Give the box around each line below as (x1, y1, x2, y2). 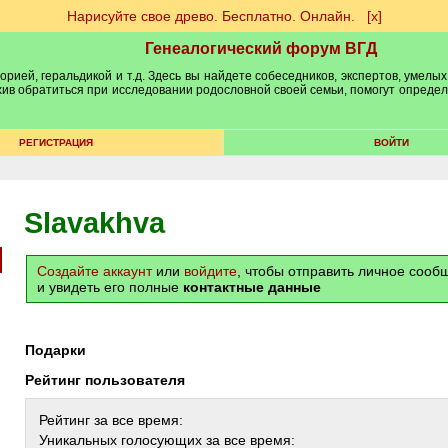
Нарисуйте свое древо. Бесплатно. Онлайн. (66, 8, 355, 24)
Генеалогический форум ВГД (145, 40, 377, 57)
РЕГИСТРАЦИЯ (18, 137, 93, 148)
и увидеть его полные (37, 279, 183, 295)
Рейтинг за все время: (39, 412, 183, 428)
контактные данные (183, 279, 321, 295)
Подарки (35, 342, 86, 358)
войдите (184, 263, 237, 279)
